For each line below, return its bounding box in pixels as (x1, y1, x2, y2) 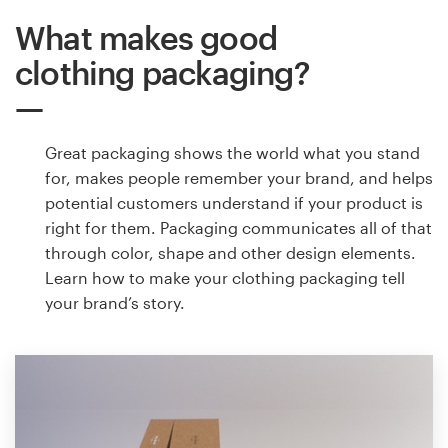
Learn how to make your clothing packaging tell (45, 267, 405, 287)
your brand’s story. (45, 292, 185, 312)
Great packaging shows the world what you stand (45, 142, 420, 162)
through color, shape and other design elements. (45, 242, 416, 262)
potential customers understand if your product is (45, 192, 423, 212)
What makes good (15, 18, 277, 56)
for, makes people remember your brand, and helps (45, 167, 433, 187)
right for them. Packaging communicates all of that (45, 217, 432, 237)
